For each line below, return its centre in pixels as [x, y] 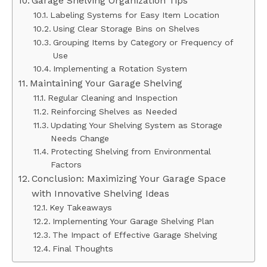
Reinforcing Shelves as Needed [114, 111]
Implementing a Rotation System [120, 68]
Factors [66, 164]
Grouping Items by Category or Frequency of [143, 42]
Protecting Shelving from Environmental [131, 151]
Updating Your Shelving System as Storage [136, 125]
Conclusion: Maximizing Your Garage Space [129, 178]
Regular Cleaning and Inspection [112, 97]
